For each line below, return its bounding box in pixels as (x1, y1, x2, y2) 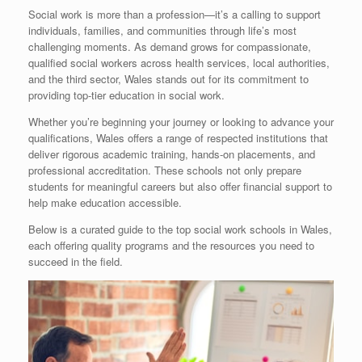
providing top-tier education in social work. (28, 86, 225, 103)
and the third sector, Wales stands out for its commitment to (28, 70, 309, 86)
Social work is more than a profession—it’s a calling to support (28, 6, 321, 22)
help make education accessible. (28, 194, 182, 210)
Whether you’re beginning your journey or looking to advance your (28, 113, 334, 129)
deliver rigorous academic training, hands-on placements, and (28, 145, 315, 162)
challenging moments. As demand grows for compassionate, (28, 38, 311, 54)
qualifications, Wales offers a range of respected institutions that (28, 129, 328, 145)
